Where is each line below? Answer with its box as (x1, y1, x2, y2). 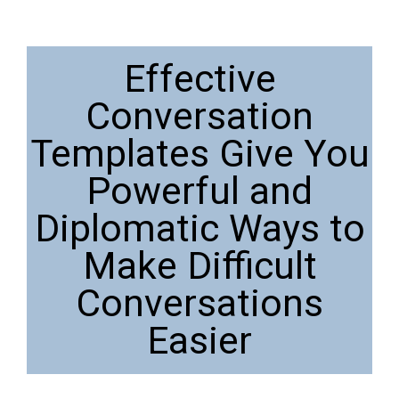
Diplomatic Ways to (34, 207, 365, 251)
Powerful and (86, 169, 313, 214)
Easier (147, 319, 252, 363)
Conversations (76, 281, 323, 326)
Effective (123, 57, 276, 102)
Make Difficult (82, 244, 317, 289)
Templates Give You (29, 132, 370, 176)
